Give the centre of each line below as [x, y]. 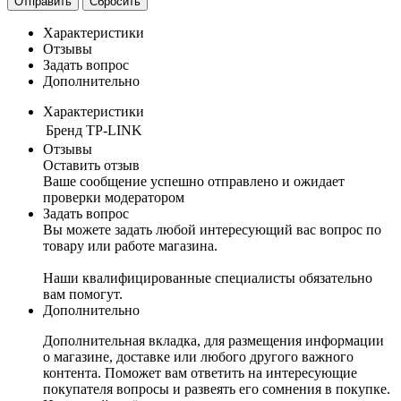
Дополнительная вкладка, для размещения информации [213, 341]
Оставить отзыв [91, 166]
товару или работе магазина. [130, 246]
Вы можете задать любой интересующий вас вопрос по [212, 230]
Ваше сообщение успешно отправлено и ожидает [194, 182]
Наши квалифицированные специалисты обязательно [208, 278]
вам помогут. [83, 294]
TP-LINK [114, 131]
